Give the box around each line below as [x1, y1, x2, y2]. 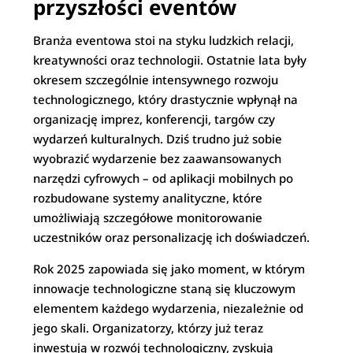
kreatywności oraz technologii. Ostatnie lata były [33, 52, 307, 68]
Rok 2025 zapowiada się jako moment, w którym [33, 261, 306, 277]
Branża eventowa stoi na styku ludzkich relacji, [33, 32, 295, 48]
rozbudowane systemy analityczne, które [33, 190, 263, 206]
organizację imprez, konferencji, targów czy [33, 111, 276, 127]
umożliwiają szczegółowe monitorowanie [33, 210, 263, 225]
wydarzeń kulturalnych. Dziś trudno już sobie [33, 131, 283, 147]
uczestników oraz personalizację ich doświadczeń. [33, 229, 310, 245]
